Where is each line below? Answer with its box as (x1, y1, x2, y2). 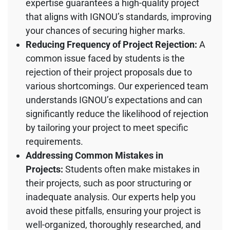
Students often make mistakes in (63, 163, 200, 175)
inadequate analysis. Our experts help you (26, 191, 196, 202)
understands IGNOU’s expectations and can (26, 94, 202, 105)
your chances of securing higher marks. (26, 25, 185, 36)
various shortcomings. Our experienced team (26, 80, 208, 91)
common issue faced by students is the (26, 52, 185, 64)
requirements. (26, 136, 83, 147)
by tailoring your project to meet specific (26, 122, 188, 133)
